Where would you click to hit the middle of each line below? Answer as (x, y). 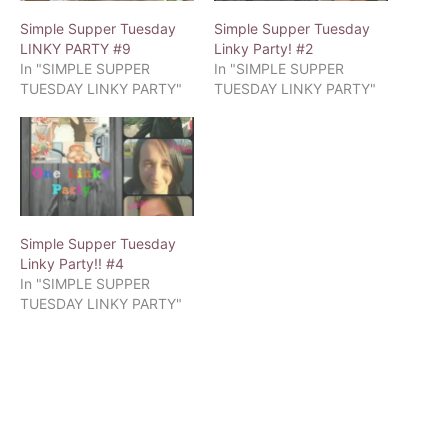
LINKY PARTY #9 (75, 48)
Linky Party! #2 (263, 48)
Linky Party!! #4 (72, 264)
